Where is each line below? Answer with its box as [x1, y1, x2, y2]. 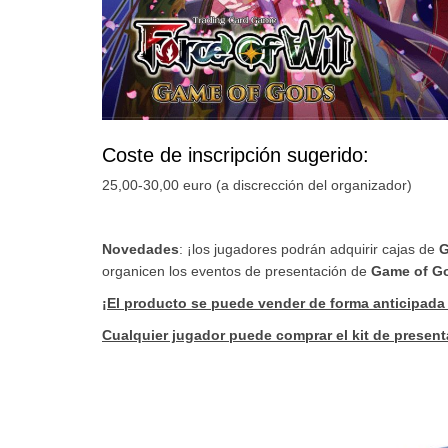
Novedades [102, 241, 179, 258]
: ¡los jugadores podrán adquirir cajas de [179, 241, 439, 258]
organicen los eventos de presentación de [102, 263, 371, 280]
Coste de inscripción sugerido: [102, 144, 369, 167]
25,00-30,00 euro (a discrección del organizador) [102, 177, 412, 194]
